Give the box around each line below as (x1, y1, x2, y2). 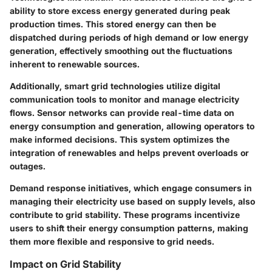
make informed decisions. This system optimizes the (10, 134, 229, 144)
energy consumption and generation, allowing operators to (10, 121, 254, 131)
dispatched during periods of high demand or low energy (10, 32, 248, 42)
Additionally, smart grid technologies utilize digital (10, 81, 220, 91)
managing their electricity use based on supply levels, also (10, 196, 255, 206)
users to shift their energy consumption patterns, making (10, 223, 248, 233)
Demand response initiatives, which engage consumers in (10, 183, 252, 193)
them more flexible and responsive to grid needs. (10, 236, 214, 246)
